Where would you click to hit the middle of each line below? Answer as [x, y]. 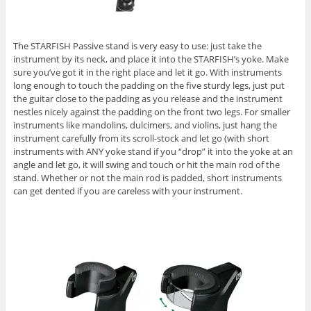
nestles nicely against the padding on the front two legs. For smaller [151, 112]
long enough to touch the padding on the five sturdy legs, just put [149, 86]
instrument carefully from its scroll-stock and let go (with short [141, 138]
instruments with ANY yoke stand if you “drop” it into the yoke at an [153, 152]
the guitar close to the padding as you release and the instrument [148, 99]
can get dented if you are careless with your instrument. [127, 191]
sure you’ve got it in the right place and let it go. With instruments [147, 73]
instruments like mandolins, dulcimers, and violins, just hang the [145, 125]
